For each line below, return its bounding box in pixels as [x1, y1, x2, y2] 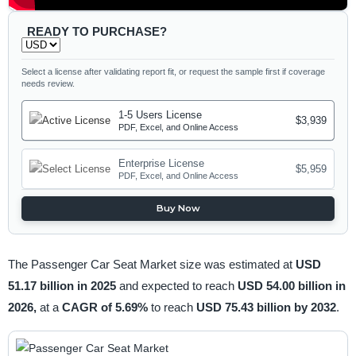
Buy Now [156, 203, 200, 215]
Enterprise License [118, 157, 205, 170]
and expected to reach [118, 278, 238, 292]
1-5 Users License [118, 109, 203, 122]
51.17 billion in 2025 [7, 278, 119, 292]
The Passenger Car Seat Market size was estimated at [7, 257, 296, 271]
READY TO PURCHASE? [26, 24, 167, 38]
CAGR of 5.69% [61, 300, 151, 314]
